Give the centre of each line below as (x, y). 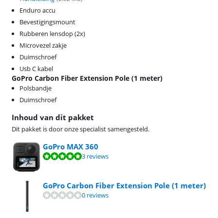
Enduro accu (37, 10)
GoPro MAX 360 (71, 146)
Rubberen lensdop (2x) (52, 34)
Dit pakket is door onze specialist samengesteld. (81, 129)
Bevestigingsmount (47, 22)
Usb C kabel (36, 69)
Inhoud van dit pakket (53, 117)
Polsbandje (36, 88)
